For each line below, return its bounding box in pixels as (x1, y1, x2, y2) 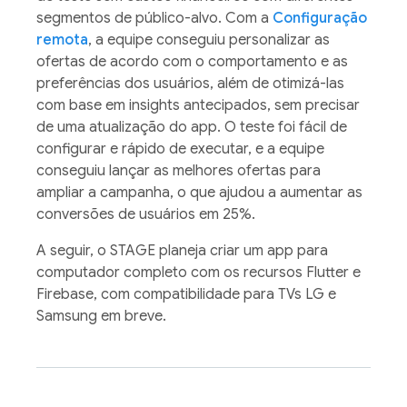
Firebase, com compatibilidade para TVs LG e (36, 285, 336, 304)
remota (36, 31, 88, 50)
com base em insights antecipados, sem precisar (36, 96, 360, 115)
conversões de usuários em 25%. (36, 205, 255, 224)
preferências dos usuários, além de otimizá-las (36, 74, 344, 94)
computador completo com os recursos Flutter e (36, 263, 361, 283)
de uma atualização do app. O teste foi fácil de (36, 118, 347, 137)
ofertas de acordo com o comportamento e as (36, 53, 348, 72)
